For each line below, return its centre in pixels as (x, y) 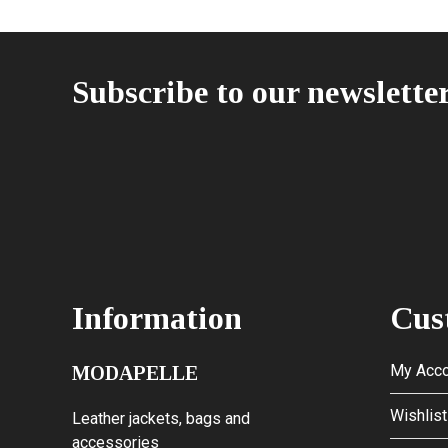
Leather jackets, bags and (161, 418)
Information (157, 317)
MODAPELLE (135, 372)
